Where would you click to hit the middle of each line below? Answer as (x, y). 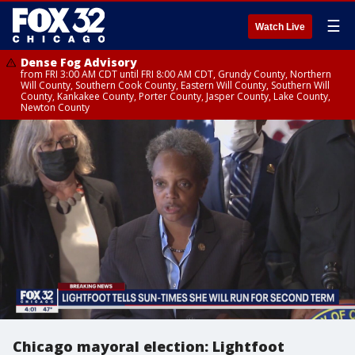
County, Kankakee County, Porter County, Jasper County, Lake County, (176, 96)
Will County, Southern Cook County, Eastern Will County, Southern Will (175, 85)
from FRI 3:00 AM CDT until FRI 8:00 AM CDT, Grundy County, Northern (176, 74)
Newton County (55, 107)
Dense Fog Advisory (79, 62)
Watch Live (280, 27)
